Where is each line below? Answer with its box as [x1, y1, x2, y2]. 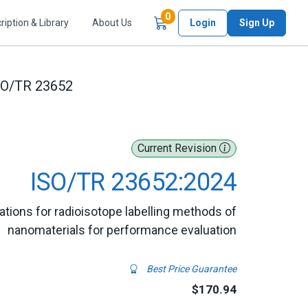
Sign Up [239, 16, 274, 28]
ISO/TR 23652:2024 [30, 168, 236, 197]
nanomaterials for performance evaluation [8, 223, 236, 237]
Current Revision [137, 142, 219, 155]
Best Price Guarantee [144, 263, 236, 274]
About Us [92, 16, 132, 28]
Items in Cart [170, 10, 229, 22]
